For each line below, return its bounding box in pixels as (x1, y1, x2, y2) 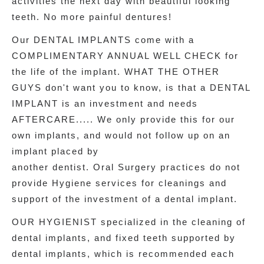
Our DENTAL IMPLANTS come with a (12, 34, 194, 45)
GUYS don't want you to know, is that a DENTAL (12, 82, 250, 93)
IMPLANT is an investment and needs (12, 98, 198, 108)
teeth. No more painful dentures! (12, 11, 172, 22)
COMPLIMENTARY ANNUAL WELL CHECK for (12, 50, 239, 61)
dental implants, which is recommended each (12, 248, 235, 259)
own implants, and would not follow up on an (12, 130, 230, 140)
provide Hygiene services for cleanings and (12, 177, 227, 188)
